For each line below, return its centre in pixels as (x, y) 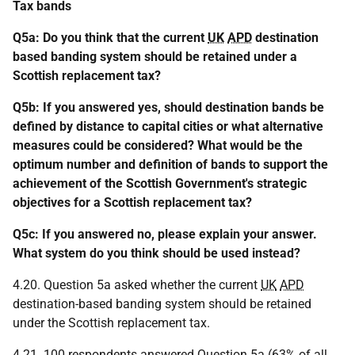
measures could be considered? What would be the (158, 145)
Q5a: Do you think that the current (110, 38)
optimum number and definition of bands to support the (170, 164)
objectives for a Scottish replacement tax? (132, 202)
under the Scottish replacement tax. (111, 323)
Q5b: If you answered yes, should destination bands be (168, 107)
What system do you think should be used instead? (157, 253)
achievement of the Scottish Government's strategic (160, 183)
